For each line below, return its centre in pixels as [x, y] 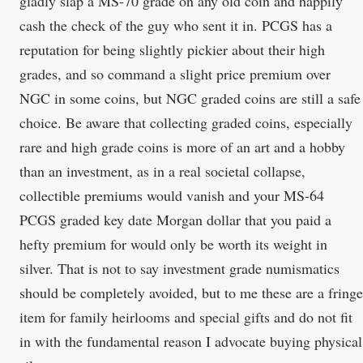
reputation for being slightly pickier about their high [172, 49]
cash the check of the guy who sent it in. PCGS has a [176, 25]
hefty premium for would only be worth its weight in [173, 243]
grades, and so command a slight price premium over [175, 73]
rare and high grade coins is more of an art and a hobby [182, 146]
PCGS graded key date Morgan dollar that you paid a [175, 219]
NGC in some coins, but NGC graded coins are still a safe [190, 98]
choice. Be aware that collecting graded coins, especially [186, 122]
